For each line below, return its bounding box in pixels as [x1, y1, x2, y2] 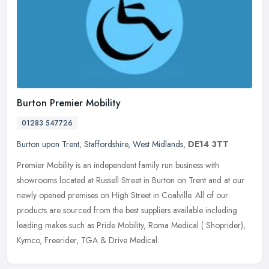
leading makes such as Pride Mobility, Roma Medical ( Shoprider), [17, 219, 246, 231]
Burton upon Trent [17, 138, 79, 150]
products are [17, 204, 61, 216]
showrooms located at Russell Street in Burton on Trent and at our [17, 174, 244, 186]
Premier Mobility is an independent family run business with [17, 159, 219, 171]
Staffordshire [84, 138, 128, 150]
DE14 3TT [188, 138, 229, 150]
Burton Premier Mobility [17, 95, 121, 110]
